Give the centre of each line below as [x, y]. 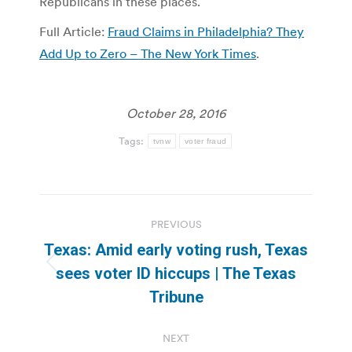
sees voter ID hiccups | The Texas [176, 273]
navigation [102, 245]
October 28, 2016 [176, 113]
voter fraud [205, 141]
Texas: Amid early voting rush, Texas [176, 249]
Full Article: [73, 31]
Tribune [176, 297]
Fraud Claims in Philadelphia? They [206, 31]
